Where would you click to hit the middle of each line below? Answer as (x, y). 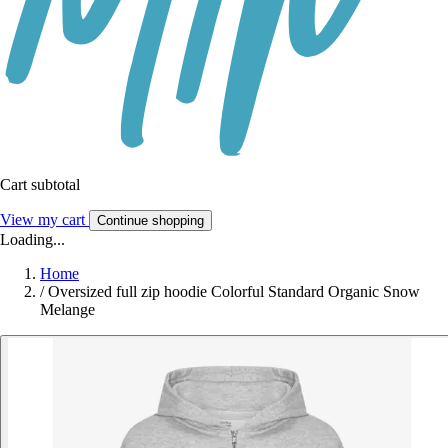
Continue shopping (150, 221)
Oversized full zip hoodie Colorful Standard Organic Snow (234, 292)
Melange (67, 310)
